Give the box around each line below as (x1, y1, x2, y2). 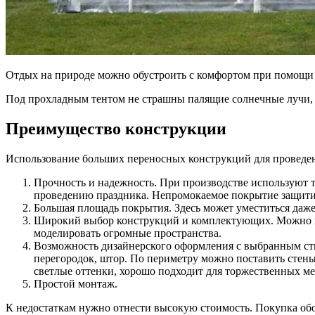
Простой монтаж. (34, 277, 117, 290)
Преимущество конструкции (6, 119, 226, 138)
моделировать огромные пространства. (34, 226, 221, 239)
